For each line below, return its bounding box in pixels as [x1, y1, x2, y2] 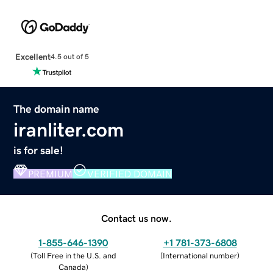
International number [163, 251, 237, 260]
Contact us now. [101, 213, 172, 223]
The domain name [13, 103, 100, 115]
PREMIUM [28, 168, 73, 179]
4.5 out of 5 [50, 53, 89, 61]
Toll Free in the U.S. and [32, 251, 116, 260]
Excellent [15, 52, 51, 61]
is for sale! [13, 144, 64, 156]
